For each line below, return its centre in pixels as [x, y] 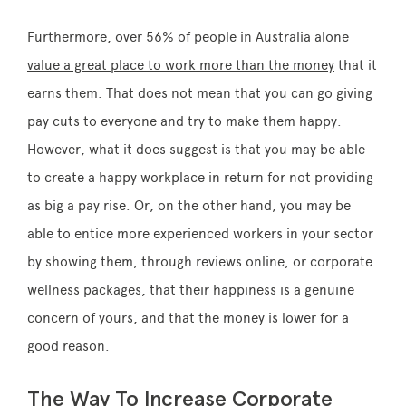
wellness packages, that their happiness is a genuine [191, 290]
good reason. [68, 347]
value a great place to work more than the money [181, 66]
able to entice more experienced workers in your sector [200, 234]
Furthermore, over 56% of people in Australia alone [188, 38]
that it [356, 66]
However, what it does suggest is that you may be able [196, 150]
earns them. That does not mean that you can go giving [200, 94]
